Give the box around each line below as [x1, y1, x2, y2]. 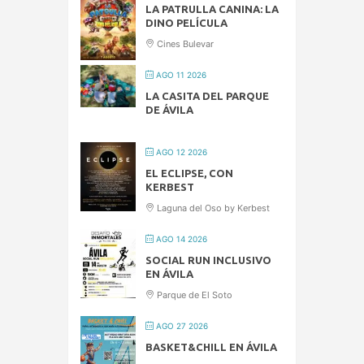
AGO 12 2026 [154, 147, 207, 158]
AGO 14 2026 [154, 234, 207, 245]
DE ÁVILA [145, 104, 193, 116]
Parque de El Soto [154, 289, 232, 301]
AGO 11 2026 [154, 70, 206, 80]
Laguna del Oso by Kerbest [154, 202, 270, 214]
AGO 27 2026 [154, 321, 208, 331]
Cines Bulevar [154, 38, 214, 50]
